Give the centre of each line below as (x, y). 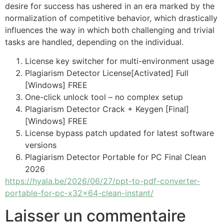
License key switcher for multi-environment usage (119, 61)
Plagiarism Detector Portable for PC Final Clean (115, 157)
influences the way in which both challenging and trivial (110, 30)
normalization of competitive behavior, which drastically (111, 18)
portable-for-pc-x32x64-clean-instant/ (79, 193)
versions (41, 145)
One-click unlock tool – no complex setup (104, 97)
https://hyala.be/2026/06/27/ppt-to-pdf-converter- (102, 181)
